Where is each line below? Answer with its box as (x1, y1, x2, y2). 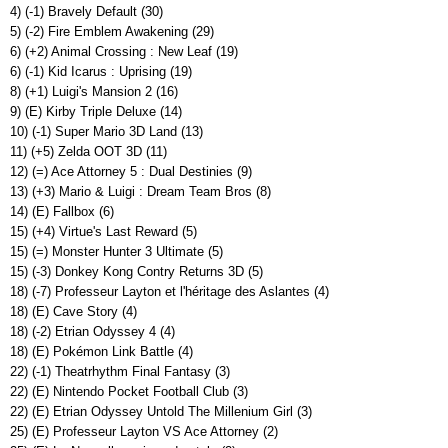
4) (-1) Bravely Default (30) (10, 4, 163, 20)
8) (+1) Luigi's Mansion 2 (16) (10, 84, 178, 100)
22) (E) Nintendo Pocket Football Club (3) (10, 384, 248, 400)
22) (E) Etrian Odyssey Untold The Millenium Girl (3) (10, 404, 312, 420)
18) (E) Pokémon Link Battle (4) (10, 344, 193, 360)
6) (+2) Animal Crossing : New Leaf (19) (10, 44, 238, 60)
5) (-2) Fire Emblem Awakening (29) (10, 24, 214, 40)
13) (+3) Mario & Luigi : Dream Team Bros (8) (10, 184, 271, 200)
